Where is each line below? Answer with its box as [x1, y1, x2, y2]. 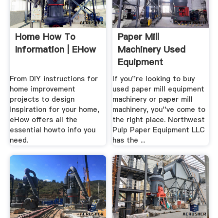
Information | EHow [15, 43, 96, 55]
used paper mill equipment [112, 84, 205, 94]
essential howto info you [9, 125, 95, 135]
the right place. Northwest [112, 115, 205, 125]
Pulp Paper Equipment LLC [112, 125, 205, 135]
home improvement [9, 84, 75, 94]
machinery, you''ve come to [112, 105, 206, 115]
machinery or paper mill [112, 94, 193, 105]
